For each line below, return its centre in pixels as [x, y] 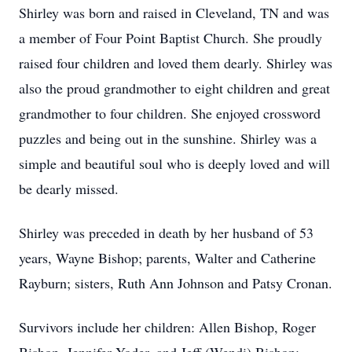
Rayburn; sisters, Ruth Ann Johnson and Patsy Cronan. [176, 283]
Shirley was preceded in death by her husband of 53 [166, 233]
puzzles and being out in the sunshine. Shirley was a [168, 138]
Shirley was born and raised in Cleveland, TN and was [174, 13]
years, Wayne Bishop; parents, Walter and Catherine [167, 258]
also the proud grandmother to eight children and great [174, 88]
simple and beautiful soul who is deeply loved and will [174, 163]
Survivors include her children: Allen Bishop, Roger [167, 327]
